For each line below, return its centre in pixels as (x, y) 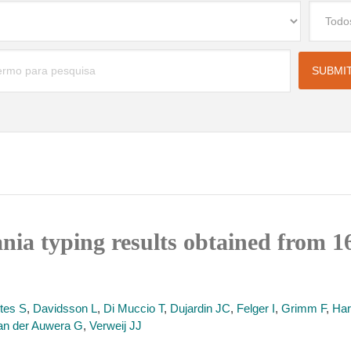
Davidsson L (65, 308)
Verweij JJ (116, 326)
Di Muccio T (134, 308)
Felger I (256, 308)
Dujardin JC (200, 308)
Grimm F (304, 308)
